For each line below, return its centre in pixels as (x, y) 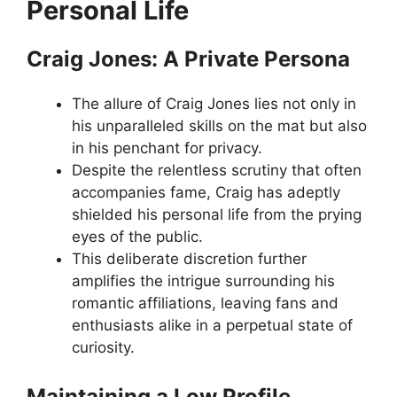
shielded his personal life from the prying (217, 214)
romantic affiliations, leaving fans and (205, 303)
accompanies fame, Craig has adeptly (206, 192)
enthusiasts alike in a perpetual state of (212, 325)
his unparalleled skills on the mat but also (219, 125)
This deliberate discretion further (189, 258)
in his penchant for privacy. (167, 148)
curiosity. (103, 347)
